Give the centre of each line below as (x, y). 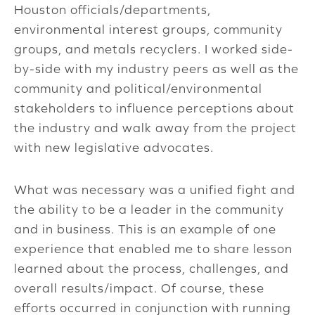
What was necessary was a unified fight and (155, 190)
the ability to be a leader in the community (149, 210)
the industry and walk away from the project (155, 128)
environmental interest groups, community (148, 30)
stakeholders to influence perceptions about (154, 108)
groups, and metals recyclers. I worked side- (154, 49)
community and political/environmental (138, 89)
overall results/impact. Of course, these (139, 288)
